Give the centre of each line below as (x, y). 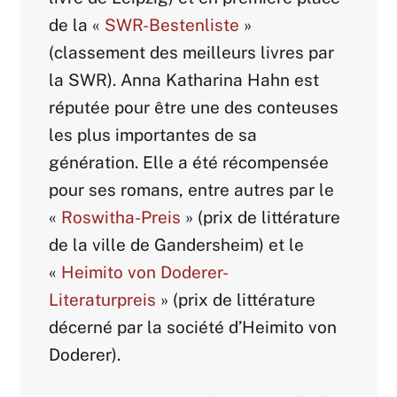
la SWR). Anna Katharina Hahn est (184, 79)
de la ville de (102, 244)
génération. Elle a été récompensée (189, 162)
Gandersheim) (210, 244)
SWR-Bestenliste (172, 24)
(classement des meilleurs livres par (192, 52)
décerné (81, 327)
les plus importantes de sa (153, 134)
